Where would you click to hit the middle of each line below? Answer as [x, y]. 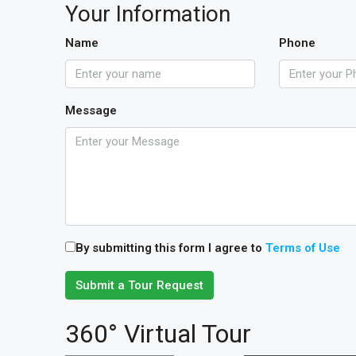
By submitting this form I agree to [170, 248]
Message [91, 110]
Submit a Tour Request [139, 285]
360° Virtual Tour [158, 334]
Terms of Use [303, 248]
